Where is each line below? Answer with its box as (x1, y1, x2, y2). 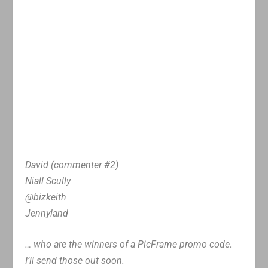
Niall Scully (25, 175, 71, 187)
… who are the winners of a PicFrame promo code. (25, 239, 233, 251)
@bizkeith (25, 191, 67, 203)
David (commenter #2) (25, 159, 119, 170)
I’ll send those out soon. (25, 255, 125, 267)
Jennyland (25, 207, 69, 219)
